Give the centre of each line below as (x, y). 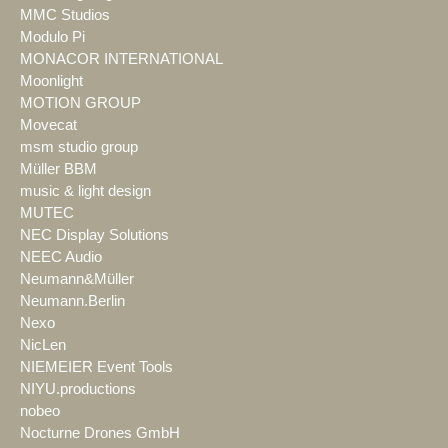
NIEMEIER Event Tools (96, 366)
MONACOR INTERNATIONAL (121, 58)
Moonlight (51, 80)
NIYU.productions (78, 388)
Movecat (48, 124)
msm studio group (79, 146)
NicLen (43, 344)
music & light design (85, 190)
